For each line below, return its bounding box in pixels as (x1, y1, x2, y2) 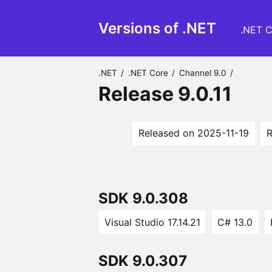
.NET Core (127, 68, 168, 78)
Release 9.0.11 (98, 81, 232, 106)
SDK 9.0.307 (98, 251, 187, 270)
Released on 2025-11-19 (138, 127, 250, 140)
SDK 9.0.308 (98, 189, 188, 208)
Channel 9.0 (178, 68, 226, 78)
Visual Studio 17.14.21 (104, 216, 200, 228)
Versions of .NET (98, 19, 216, 37)
